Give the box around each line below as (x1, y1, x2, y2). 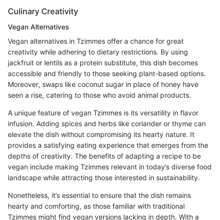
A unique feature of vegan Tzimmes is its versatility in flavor (8, 109, 198, 117)
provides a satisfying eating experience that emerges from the (8, 141, 208, 150)
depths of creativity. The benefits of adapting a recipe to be (8, 152, 201, 161)
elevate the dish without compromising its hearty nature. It (8, 130, 194, 139)
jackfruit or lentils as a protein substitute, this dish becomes (8, 58, 198, 67)
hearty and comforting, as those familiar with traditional (8, 202, 185, 211)
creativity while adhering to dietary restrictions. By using (8, 48, 188, 56)
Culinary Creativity (8, 6, 78, 16)
